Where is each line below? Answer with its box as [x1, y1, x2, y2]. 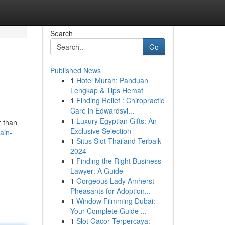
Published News [50, 65, 101, 75]
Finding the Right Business [76, 156, 161, 166]
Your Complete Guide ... [70, 206, 147, 216]
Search [50, 28, 73, 38]
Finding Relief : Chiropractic [76, 95, 164, 105]
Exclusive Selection [70, 126, 131, 136]
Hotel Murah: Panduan [76, 75, 148, 85]
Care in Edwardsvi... [70, 105, 134, 116]
